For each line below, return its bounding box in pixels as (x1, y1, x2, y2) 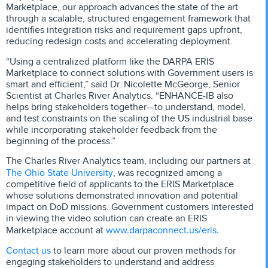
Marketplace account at (6, 224, 106, 237)
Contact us (6, 243, 51, 258)
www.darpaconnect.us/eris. (106, 223, 219, 237)
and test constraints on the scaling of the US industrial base (6, 112, 252, 124)
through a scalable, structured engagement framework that (6, 13, 251, 25)
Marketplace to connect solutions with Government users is (6, 66, 253, 79)
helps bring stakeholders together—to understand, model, (6, 100, 246, 113)
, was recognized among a (113, 167, 222, 179)
